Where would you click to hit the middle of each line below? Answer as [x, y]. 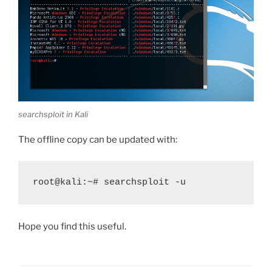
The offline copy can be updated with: [98, 140]
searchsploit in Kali [53, 114]
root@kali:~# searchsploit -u [109, 182]
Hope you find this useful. [72, 226]
